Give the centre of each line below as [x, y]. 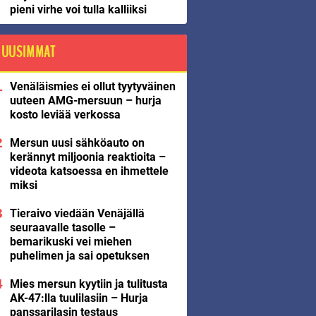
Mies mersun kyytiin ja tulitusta [89, 284]
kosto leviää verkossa [65, 115]
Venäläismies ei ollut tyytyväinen [93, 86]
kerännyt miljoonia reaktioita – [88, 157]
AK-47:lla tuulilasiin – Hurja [79, 298]
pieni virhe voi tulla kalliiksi [78, 10]
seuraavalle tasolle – [63, 227]
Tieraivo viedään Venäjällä [77, 213]
